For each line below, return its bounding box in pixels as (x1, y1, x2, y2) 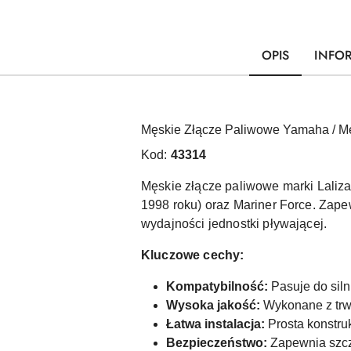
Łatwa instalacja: (166, 317, 265, 331)
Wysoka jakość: (166, 299, 260, 312)
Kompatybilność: (166, 280, 268, 293)
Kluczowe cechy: (141, 248, 244, 262)
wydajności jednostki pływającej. (141, 217, 327, 230)
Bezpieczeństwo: (166, 336, 267, 349)
